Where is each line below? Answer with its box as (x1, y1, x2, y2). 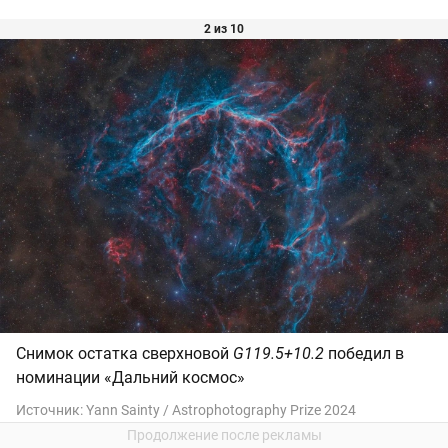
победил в (328, 343, 404, 363)
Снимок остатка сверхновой (16, 343, 233, 363)
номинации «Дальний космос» (16, 367, 245, 387)
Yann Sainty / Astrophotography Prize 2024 (86, 401, 356, 418)
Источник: (16, 401, 86, 418)
